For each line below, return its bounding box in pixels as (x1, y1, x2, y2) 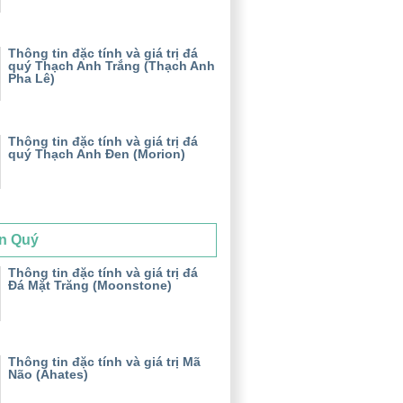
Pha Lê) (8, 70, 55, 85)
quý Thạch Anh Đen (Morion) (8, 146, 185, 161)
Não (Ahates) (8, 366, 88, 381)
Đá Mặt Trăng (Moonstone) (8, 277, 172, 292)
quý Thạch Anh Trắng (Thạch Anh (8, 58, 215, 73)
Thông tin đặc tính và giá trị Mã (8, 354, 201, 369)
